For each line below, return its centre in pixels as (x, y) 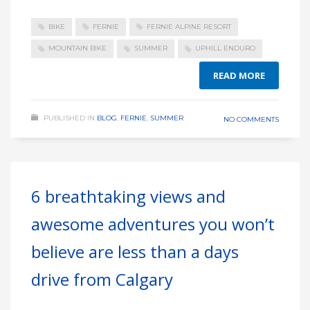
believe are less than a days (135, 251)
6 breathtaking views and (128, 196)
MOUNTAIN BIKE (77, 48)
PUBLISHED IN (69, 118)
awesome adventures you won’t (153, 224)
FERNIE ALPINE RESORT (189, 27)
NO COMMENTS (251, 119)
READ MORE (239, 75)
